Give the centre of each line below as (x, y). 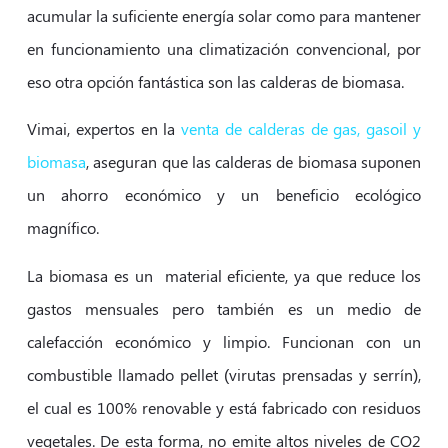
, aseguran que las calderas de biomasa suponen (253, 162)
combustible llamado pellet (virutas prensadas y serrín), (224, 374)
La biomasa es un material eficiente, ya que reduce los (224, 275)
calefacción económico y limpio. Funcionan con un (224, 341)
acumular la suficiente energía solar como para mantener (224, 15)
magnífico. (62, 228)
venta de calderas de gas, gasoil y (301, 129)
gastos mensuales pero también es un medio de (224, 308)
